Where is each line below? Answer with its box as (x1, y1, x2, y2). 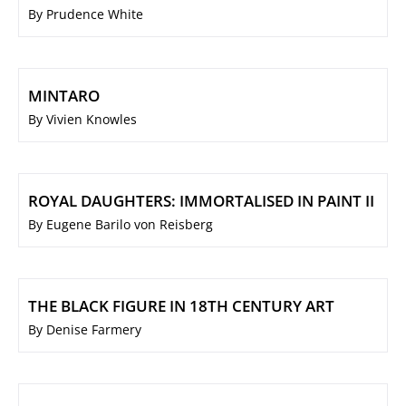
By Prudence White (28, 5, 143, 24)
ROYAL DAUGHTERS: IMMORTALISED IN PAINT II (28, 190, 374, 212)
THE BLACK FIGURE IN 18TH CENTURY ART (28, 295, 334, 317)
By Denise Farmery (28, 321, 141, 339)
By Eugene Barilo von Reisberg (28, 216, 213, 234)
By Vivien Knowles (28, 111, 137, 129)
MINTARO (28, 85, 100, 107)
